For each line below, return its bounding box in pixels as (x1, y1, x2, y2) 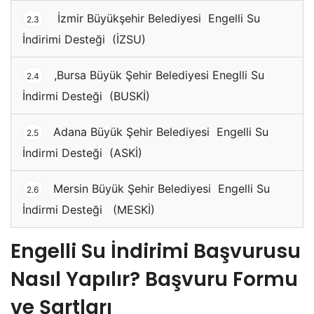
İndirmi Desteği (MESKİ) (22, 202, 155, 217)
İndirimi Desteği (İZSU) (22, 32, 146, 46)
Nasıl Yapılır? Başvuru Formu (11, 266, 298, 293)
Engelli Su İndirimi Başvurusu (11, 238, 301, 265)
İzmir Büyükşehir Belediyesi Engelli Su (50, 11, 260, 25)
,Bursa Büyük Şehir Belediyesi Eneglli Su (50, 67, 264, 82)
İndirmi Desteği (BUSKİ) (22, 88, 150, 103)
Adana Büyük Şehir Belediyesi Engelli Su (50, 124, 268, 139)
